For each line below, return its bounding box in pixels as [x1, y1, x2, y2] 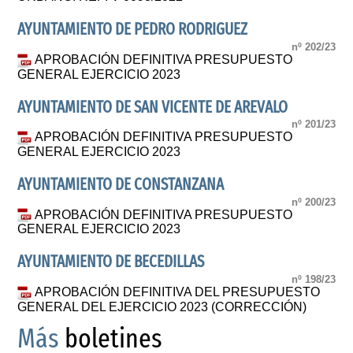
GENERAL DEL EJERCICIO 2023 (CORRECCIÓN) [17, 299, 307, 314]
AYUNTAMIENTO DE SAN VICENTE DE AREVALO [17, 97, 288, 117]
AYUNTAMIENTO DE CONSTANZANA [17, 175, 225, 195]
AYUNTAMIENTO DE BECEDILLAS [17, 252, 205, 273]
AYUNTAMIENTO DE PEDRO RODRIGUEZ [17, 20, 248, 40]
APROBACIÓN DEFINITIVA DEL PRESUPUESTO [35, 284, 321, 299]
